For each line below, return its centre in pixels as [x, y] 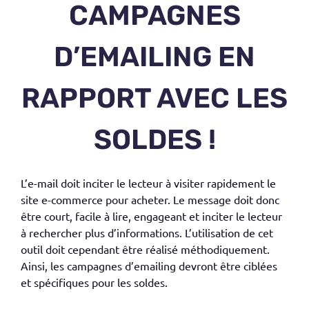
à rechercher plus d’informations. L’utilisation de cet [147, 232]
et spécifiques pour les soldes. [94, 282]
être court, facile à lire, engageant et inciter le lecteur [151, 216]
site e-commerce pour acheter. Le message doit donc [150, 199]
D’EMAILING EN [154, 57]
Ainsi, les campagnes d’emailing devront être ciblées [149, 265]
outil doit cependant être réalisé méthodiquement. [145, 249]
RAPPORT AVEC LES [154, 98]
